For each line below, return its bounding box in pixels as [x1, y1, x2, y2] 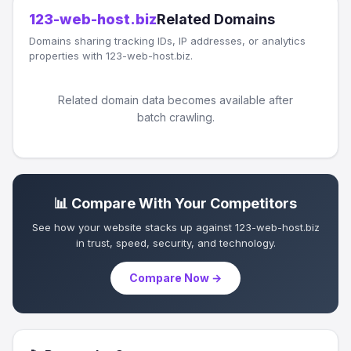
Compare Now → [129, 271, 222, 284]
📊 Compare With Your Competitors [54, 195, 297, 212]
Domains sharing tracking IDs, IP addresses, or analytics [29, 34, 306, 47]
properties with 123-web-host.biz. [29, 49, 193, 62]
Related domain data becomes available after [58, 93, 293, 107]
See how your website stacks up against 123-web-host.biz [31, 221, 320, 233]
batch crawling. [136, 110, 215, 124]
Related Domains [157, 11, 275, 27]
